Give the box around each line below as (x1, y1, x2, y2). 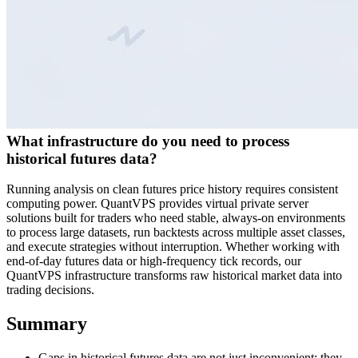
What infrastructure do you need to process (6, 132, 289, 149)
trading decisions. (6, 283, 94, 297)
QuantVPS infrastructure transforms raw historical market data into (6, 268, 342, 283)
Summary (6, 313, 87, 335)
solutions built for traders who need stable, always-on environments (6, 211, 345, 225)
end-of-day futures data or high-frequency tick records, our (6, 254, 301, 268)
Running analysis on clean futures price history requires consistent (6, 182, 338, 197)
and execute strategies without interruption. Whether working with (6, 240, 340, 254)
